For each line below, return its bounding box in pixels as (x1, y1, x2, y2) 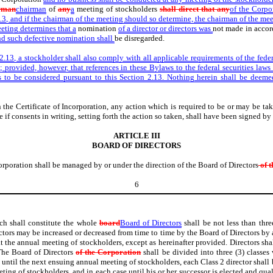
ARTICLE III (113, 130, 160, 140)
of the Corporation (76, 247, 141, 257)
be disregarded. (114, 33, 165, 43)
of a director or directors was (118, 23, 213, 33)
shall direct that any (160, 4, 230, 13)
